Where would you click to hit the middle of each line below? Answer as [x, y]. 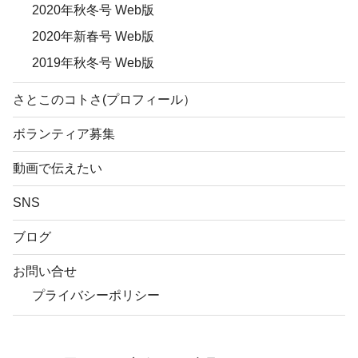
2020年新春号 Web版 [93, 37]
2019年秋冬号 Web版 [93, 63]
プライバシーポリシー [96, 296]
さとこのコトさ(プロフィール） [104, 100]
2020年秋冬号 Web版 [93, 10]
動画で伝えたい [58, 169]
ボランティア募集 [64, 134]
